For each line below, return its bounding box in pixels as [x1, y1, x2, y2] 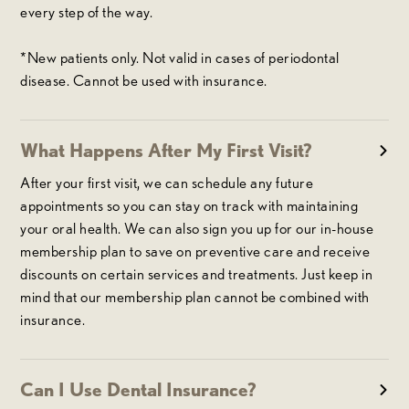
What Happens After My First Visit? [20, 139, 313, 162]
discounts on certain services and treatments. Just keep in [20, 265, 373, 283]
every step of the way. [20, 3, 153, 21]
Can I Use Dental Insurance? [20, 378, 257, 401]
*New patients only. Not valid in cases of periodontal [20, 48, 340, 67]
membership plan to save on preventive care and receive [20, 242, 371, 260]
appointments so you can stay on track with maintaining [20, 196, 359, 215]
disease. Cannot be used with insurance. [20, 71, 267, 89]
